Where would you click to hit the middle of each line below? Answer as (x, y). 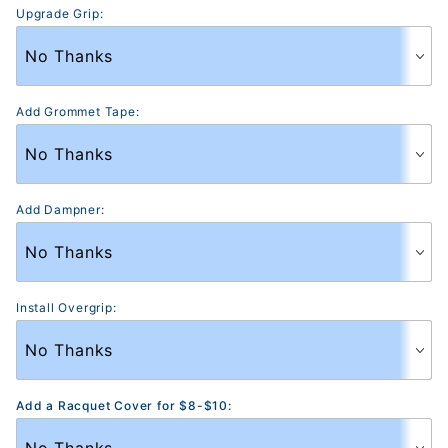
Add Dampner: (60, 209)
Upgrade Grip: (60, 13)
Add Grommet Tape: (78, 111)
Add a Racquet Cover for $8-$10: (124, 405)
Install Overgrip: (66, 307)
